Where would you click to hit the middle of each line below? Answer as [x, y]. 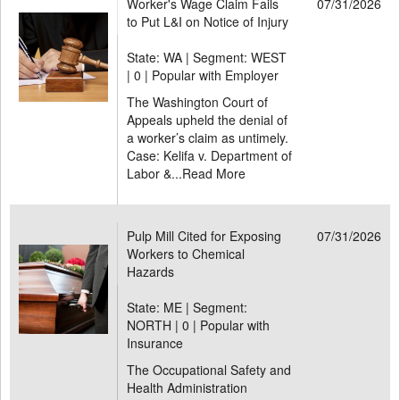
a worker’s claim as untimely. [208, 137]
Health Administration [187, 387]
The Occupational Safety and [209, 370]
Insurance [155, 343]
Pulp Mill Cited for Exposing [204, 236]
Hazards [150, 271]
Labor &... [154, 173]
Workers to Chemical [186, 254]
